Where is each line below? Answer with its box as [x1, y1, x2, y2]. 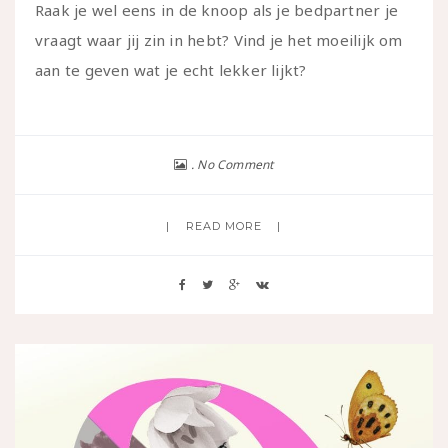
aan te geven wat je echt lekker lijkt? [35, 59, 307, 80]
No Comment [197, 155, 274, 173]
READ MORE [185, 218, 263, 233]
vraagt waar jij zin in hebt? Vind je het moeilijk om [35, 29, 403, 50]
